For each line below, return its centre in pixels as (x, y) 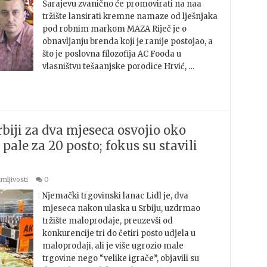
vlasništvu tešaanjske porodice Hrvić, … (118, 66)
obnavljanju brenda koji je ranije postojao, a (127, 41)
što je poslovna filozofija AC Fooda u (111, 54)
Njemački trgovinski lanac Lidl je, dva (115, 196)
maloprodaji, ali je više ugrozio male (113, 246)
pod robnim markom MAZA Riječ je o (114, 29)
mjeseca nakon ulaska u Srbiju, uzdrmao (121, 208)
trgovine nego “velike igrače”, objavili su (120, 258)
